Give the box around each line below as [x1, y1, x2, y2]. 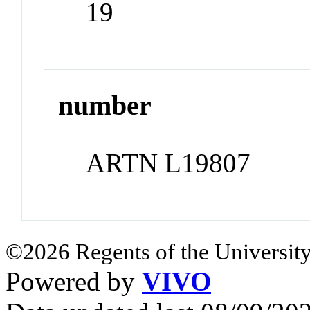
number [58, 90, 152, 122]
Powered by [6, 266, 142, 297]
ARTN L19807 [86, 148, 251, 179]
